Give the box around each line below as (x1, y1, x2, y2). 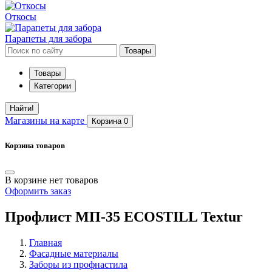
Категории (34, 81, 71, 90)
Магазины (5, 115, 50, 126)
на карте (50, 115, 84, 126)
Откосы (5, 12, 36, 22)
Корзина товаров (5, 141, 65, 151)
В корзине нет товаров (5, 175, 98, 186)
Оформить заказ (5, 186, 71, 197)
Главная (29, 237, 62, 248)
